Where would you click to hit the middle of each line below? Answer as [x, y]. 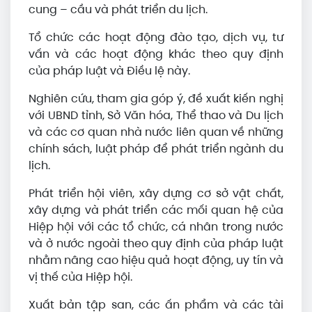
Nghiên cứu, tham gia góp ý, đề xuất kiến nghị [156, 99]
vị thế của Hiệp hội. [80, 277]
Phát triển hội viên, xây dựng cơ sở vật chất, [156, 193]
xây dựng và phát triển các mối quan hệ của [156, 210]
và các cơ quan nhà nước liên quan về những [156, 132]
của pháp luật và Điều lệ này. [109, 71]
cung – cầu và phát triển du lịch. [118, 9]
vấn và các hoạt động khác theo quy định [156, 54]
